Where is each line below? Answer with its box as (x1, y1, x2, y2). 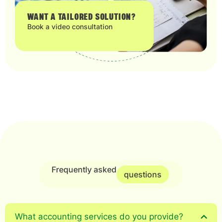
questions (124, 169, 162, 180)
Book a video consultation (27, 22, 112, 31)
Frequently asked (52, 165, 116, 175)
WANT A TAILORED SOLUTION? (27, 13, 136, 22)
